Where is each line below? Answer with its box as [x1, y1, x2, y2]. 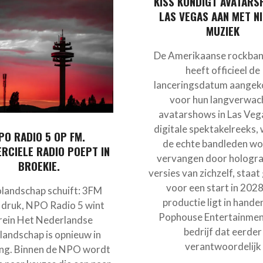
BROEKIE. [18, 157, 60, 174]
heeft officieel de [186, 63, 261, 76]
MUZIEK [206, 22, 240, 39]
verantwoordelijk [184, 240, 261, 252]
